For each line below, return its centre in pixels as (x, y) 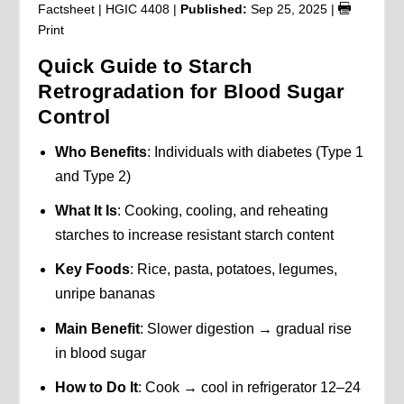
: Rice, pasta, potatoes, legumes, (233, 270)
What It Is (86, 211)
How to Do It (96, 387)
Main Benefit (97, 328)
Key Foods (92, 270)
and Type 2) (92, 176)
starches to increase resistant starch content (194, 235)
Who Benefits (101, 151)
